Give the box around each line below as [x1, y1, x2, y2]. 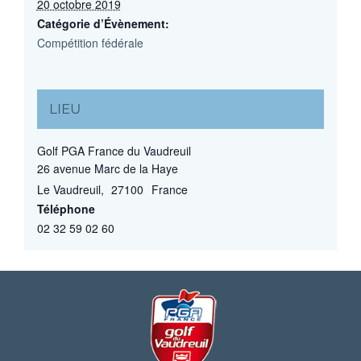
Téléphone [36, 200, 95, 217]
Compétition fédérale [36, 34, 143, 51]
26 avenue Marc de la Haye [36, 160, 178, 176]
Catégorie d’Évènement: [36, 15, 169, 31]
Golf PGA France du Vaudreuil [36, 142, 191, 159]
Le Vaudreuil [36, 180, 101, 197]
